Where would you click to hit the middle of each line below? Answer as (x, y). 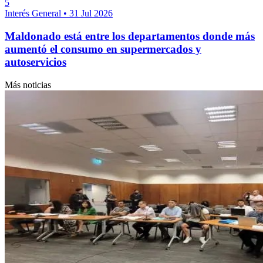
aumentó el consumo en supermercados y (103, 49)
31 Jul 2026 (91, 14)
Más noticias (28, 85)
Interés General (34, 14)
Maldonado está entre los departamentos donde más (130, 36)
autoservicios (36, 62)
